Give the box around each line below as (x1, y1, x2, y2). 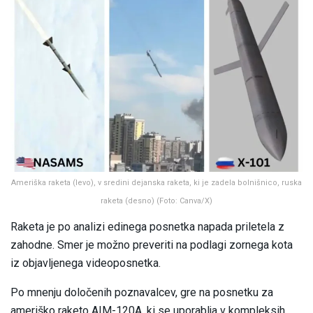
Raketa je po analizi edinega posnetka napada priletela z (10, 220, 284, 234)
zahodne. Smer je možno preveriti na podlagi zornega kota (10, 238, 293, 252)
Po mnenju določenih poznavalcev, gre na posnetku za (10, 286, 273, 300)
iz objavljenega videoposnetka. (10, 256, 161, 270)
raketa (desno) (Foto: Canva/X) (101, 196, 212, 206)
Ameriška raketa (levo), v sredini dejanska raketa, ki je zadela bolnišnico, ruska (11, 178, 302, 188)
